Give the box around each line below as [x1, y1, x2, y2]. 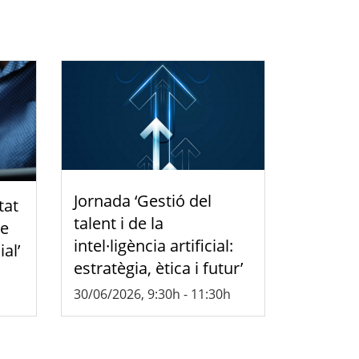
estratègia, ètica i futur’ [74, 257, 243, 280]
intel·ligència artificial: [74, 235, 233, 257]
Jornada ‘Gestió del [74, 190, 212, 212]
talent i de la [74, 212, 163, 235]
